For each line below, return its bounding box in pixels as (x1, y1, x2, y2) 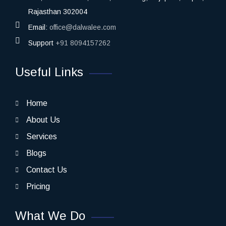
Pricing (26, 182, 50, 191)
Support (28, 38, 55, 47)
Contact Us (26, 165, 67, 174)
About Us (26, 115, 60, 124)
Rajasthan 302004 (28, 7, 87, 16)
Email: (28, 23, 49, 31)
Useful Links (15, 65, 83, 79)
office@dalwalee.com (49, 23, 116, 31)
